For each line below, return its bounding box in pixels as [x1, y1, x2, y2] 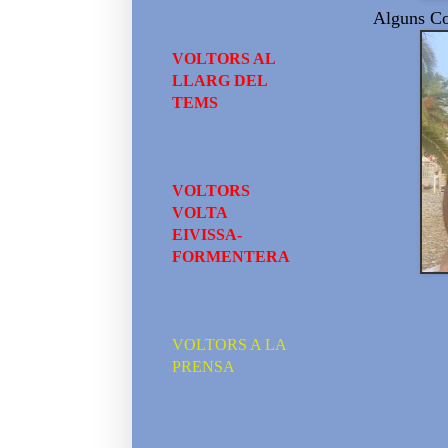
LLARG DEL [172, 72, 267, 89]
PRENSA [172, 358, 235, 375]
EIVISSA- [172, 226, 242, 243]
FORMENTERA [172, 248, 290, 265]
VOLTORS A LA [172, 336, 286, 353]
